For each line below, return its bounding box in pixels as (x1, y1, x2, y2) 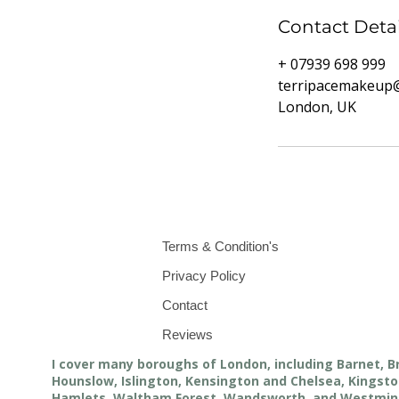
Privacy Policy (162, 268, 246, 283)
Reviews (162, 327, 213, 342)
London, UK (278, 97, 356, 117)
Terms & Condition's (162, 239, 279, 254)
